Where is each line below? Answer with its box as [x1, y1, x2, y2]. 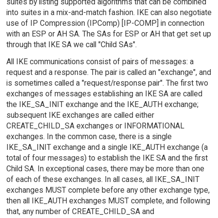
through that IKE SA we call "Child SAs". [6, 39, 137, 49]
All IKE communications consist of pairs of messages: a [6, 56, 194, 66]
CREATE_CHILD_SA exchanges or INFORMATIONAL [6, 121, 184, 130]
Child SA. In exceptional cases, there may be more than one [6, 163, 204, 173]
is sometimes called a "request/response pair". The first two [6, 78, 208, 88]
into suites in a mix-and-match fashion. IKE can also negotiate [6, 7, 212, 17]
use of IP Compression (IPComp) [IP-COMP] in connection [6, 18, 204, 28]
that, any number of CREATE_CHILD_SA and [6, 206, 154, 216]
